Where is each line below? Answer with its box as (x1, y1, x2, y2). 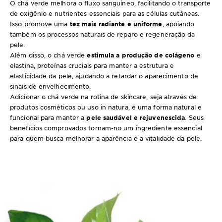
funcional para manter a (10, 113, 87, 121)
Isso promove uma (10, 20, 68, 28)
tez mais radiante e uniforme (67, 20, 163, 28)
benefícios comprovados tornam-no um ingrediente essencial (10, 124, 202, 132)
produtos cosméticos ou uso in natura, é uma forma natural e (10, 103, 202, 111)
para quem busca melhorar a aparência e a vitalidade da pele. (10, 134, 202, 142)
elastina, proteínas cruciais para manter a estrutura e (10, 61, 174, 69)
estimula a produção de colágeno (87, 51, 195, 59)
